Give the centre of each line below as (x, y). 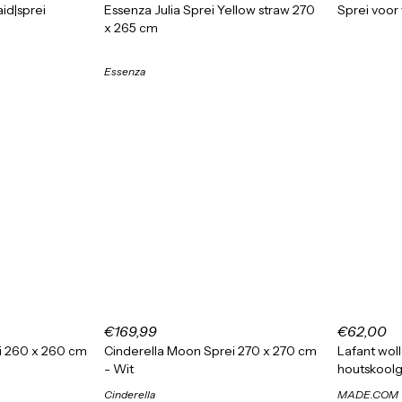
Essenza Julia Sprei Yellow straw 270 (210, 10)
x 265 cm (131, 28)
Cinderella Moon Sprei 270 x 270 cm (210, 351)
